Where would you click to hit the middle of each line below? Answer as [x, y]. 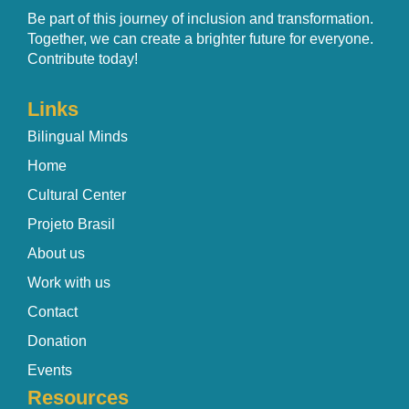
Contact [52, 311]
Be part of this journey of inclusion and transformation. [200, 18]
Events [50, 370]
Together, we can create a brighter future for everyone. [200, 38]
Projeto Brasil [71, 224]
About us [56, 253]
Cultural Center [77, 194]
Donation [57, 341]
